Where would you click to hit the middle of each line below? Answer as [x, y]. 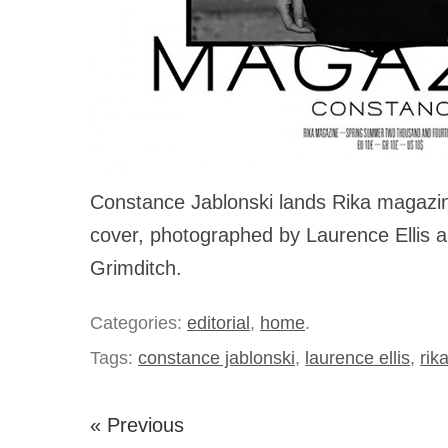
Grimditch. [136, 268]
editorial [218, 323]
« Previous [137, 425]
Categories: [138, 323]
